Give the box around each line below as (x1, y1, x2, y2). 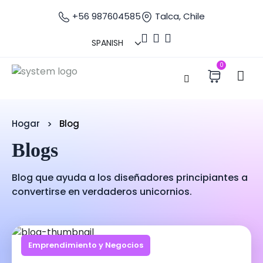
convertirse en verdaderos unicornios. (12, 184, 192, 198)
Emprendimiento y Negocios (28, 239, 143, 251)
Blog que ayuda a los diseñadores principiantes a (12, 170, 248, 184)
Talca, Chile (153, 10, 205, 22)
